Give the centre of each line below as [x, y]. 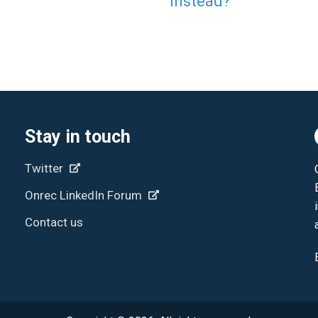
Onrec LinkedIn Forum [85, 195]
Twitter [45, 168]
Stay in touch [78, 136]
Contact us [54, 222]
